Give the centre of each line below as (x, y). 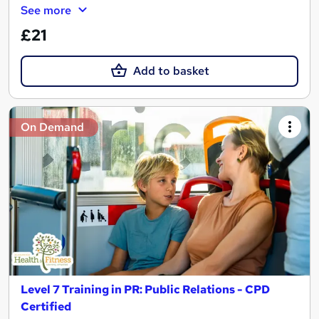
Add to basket (171, 70)
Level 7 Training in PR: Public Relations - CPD (145, 290)
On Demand (52, 127)
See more (46, 10)
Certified (46, 307)
